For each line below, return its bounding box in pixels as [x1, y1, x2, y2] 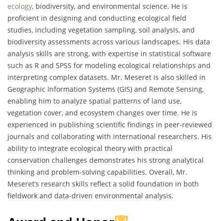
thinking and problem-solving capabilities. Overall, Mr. [7, 167, 187, 177]
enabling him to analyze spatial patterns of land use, [7, 96, 182, 106]
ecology [7, 1, 32, 11]
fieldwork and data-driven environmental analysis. [7, 190, 174, 200]
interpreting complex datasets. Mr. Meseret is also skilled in [7, 72, 206, 82]
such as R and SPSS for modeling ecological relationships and [7, 60, 211, 70]
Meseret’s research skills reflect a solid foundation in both [7, 179, 199, 188]
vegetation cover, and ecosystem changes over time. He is [7, 108, 197, 117]
